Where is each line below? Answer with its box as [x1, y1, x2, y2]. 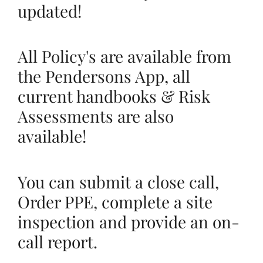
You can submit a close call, [18, 171, 219, 193]
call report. [18, 231, 97, 252]
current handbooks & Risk [18, 85, 210, 107]
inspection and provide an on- [18, 211, 240, 232]
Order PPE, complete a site [18, 191, 213, 213]
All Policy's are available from [18, 45, 231, 68]
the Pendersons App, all [18, 65, 190, 87]
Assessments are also [18, 105, 174, 127]
